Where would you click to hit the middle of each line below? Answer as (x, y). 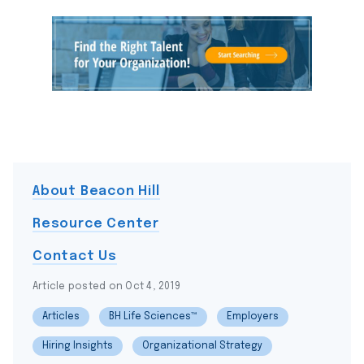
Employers (253, 316)
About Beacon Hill (96, 191)
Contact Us (75, 256)
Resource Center (96, 223)
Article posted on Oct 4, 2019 (106, 286)
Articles (61, 316)
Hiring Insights (78, 346)
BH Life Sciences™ (153, 316)
